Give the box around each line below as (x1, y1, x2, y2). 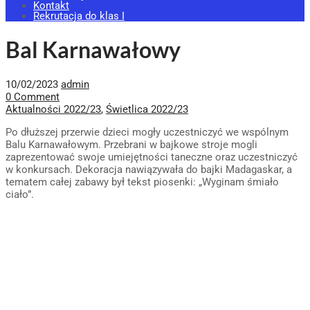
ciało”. (6, 188, 34, 201)
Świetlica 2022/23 (106, 102, 188, 116)
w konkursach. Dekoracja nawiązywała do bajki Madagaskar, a (6, 163, 292, 176)
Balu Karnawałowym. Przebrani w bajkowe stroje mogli (6, 138, 257, 151)
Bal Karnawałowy (6, 36, 181, 64)
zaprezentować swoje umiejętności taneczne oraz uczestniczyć (6, 150, 298, 163)
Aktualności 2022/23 (6, 102, 101, 116)
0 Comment (6, 90, 60, 103)
